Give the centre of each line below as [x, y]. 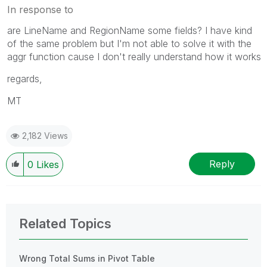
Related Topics [65, 224]
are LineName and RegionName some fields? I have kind [130, 31]
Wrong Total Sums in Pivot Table [87, 259]
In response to [40, 10]
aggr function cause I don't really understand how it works [134, 57]
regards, [25, 79]
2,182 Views [45, 136]
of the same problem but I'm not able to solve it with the [129, 44]
